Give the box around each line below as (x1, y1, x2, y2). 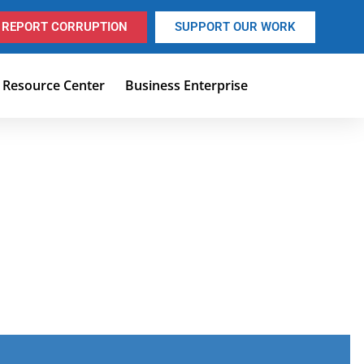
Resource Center (2, 76, 106, 95)
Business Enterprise (125, 76, 249, 95)
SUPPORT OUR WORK (174, 19, 296, 34)
